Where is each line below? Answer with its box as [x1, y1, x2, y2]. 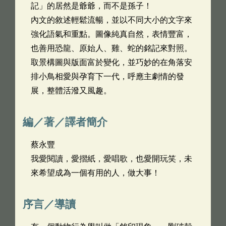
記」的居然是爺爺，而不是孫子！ [31, 2, 152, 10]
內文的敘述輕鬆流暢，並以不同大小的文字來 [31, 16, 192, 24]
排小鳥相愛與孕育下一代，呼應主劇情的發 [31, 72, 184, 81]
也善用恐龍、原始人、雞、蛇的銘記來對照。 [31, 44, 192, 52]
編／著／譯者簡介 [23, 116, 107, 128]
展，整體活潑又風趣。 [31, 86, 111, 95]
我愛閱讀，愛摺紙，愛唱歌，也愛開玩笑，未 [31, 154, 192, 163]
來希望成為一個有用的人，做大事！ [31, 168, 160, 177]
